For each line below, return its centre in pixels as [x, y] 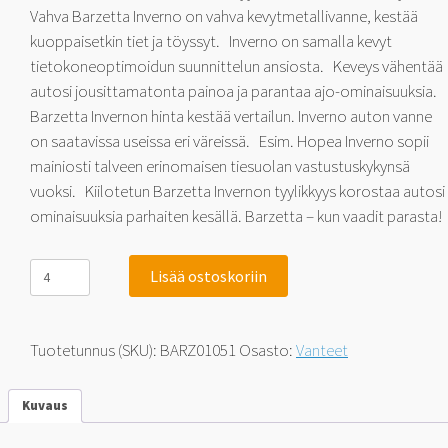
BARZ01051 [198, 349]
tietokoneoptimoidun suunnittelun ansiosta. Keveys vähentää [236, 66]
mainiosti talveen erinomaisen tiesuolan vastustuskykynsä [220, 166]
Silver [43, 301]
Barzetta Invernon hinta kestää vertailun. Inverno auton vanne [231, 116]
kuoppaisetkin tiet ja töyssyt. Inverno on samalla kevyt [211, 41]
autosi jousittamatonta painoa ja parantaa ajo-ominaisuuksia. [233, 91]
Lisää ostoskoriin [208, 275]
